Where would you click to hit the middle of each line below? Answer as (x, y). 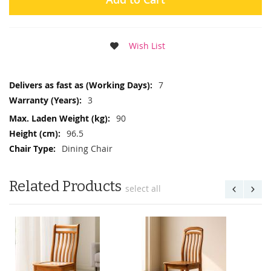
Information (32, 94)
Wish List (147, 46)
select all (143, 189)
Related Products (65, 187)
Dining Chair (87, 149)
